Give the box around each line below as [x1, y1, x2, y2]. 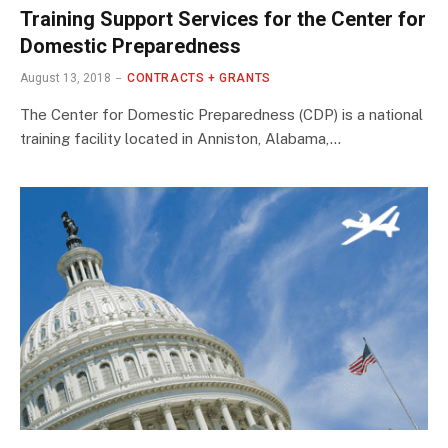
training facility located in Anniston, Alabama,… [20, 129, 341, 147]
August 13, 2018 [20, 70, 111, 85]
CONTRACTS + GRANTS [127, 70, 271, 85]
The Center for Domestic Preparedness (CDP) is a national [20, 105, 423, 123]
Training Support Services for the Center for [20, 6, 426, 31]
